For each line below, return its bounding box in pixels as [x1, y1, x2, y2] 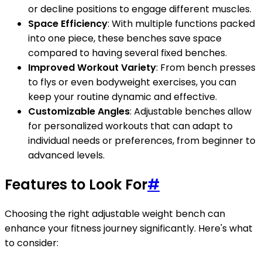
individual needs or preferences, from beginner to [28, 134, 256, 148]
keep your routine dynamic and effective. [28, 90, 217, 104]
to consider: [5, 236, 58, 250]
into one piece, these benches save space [28, 32, 222, 46]
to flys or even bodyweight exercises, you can [28, 75, 236, 89]
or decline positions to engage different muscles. [28, 2, 251, 16]
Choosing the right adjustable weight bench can [5, 207, 225, 221]
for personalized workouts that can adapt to [28, 119, 233, 133]
